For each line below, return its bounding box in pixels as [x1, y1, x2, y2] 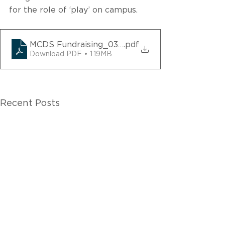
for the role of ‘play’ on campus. [9, 6, 138, 14]
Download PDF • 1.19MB [30, 50, 112, 58]
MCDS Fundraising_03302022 [30, 40, 149, 49]
